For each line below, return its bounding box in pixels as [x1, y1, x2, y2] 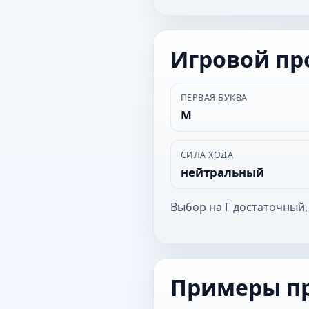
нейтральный [180, 163, 264, 180]
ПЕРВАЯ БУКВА [180, 91, 248, 103]
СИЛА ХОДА [180, 148, 234, 161]
